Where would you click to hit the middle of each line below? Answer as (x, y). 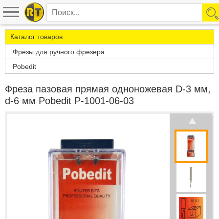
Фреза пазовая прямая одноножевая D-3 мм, (108, 89)
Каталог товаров (36, 37)
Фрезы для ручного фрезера (59, 52)
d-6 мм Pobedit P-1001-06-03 (69, 101)
